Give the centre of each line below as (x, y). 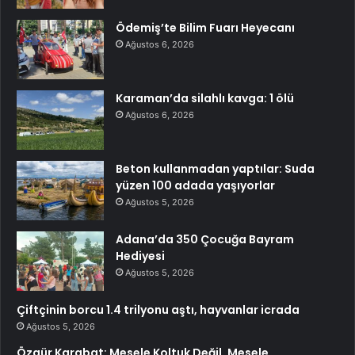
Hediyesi (140, 256)
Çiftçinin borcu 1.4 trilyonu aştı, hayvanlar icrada (158, 310)
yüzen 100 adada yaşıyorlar (195, 186)
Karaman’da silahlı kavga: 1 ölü (205, 99)
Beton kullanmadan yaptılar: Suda (215, 169)
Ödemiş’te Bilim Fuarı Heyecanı (205, 28)
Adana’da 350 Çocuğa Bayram (205, 240)
